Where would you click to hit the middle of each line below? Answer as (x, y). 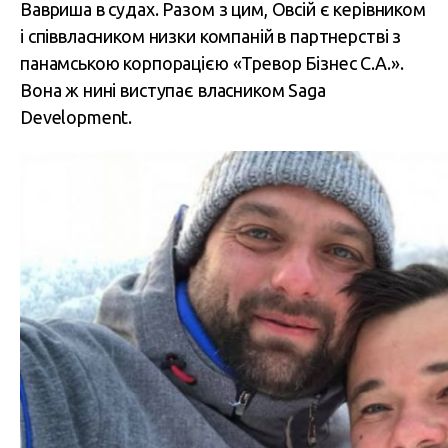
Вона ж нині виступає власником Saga (173, 89)
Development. (76, 116)
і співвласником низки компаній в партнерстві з (211, 35)
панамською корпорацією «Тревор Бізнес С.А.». (212, 62)
